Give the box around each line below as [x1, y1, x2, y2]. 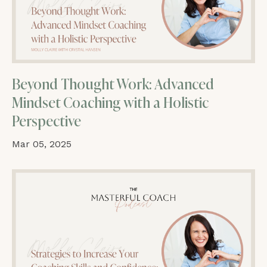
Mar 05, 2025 [12, 138, 72, 150]
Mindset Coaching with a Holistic [12, 94, 209, 111]
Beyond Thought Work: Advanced [12, 75, 214, 93]
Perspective [12, 112, 81, 130]
